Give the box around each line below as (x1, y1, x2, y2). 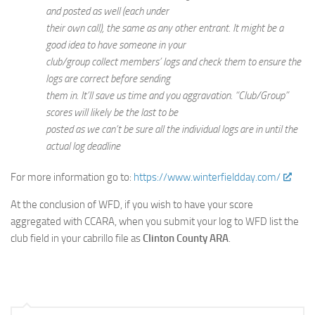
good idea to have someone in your (46, 39, 186, 51)
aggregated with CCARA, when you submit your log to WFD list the (11, 215, 299, 228)
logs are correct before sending (46, 72, 170, 85)
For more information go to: (11, 171, 134, 184)
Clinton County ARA (143, 232, 229, 245)
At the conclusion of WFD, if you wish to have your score (11, 198, 253, 211)
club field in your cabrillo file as (11, 232, 143, 245)
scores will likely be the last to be (46, 106, 178, 119)
